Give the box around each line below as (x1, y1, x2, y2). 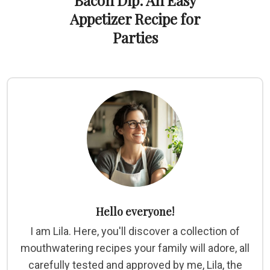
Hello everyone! (96, 204, 174, 219)
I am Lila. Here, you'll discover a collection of (30, 225, 240, 238)
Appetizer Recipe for (69, 9, 201, 29)
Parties (112, 28, 158, 48)
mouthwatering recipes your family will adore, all (20, 242, 250, 255)
